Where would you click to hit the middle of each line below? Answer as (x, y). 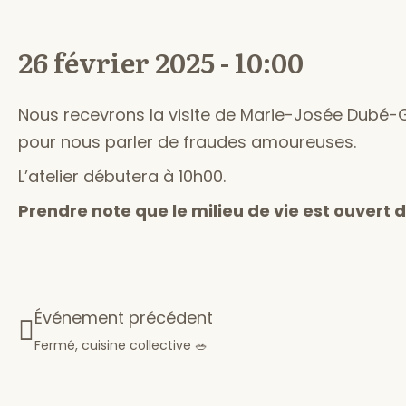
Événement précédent (124, 318)
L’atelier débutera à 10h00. (122, 176)
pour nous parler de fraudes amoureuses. (187, 142)
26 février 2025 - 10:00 (161, 62)
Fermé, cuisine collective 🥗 (121, 345)
